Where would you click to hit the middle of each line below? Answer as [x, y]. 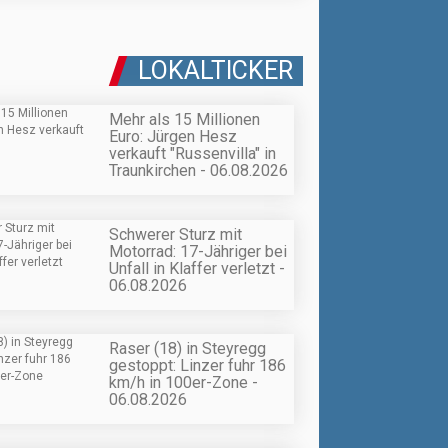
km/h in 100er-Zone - [183, 382]
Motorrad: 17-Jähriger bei [198, 251]
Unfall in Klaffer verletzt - [197, 268]
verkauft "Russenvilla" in [192, 154]
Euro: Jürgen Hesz [173, 137]
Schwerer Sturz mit [175, 234]
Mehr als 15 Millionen [184, 120]
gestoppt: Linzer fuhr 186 [197, 365]
